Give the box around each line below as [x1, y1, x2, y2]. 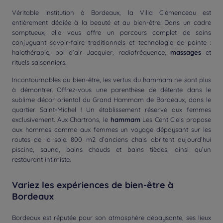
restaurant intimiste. [12, 155, 71, 163]
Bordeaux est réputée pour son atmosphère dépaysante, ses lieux [12, 214, 211, 222]
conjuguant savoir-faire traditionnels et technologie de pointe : [12, 38, 211, 46]
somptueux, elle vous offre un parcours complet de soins [12, 28, 211, 36]
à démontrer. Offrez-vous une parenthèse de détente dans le [12, 86, 211, 94]
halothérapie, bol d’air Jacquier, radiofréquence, [12, 48, 171, 56]
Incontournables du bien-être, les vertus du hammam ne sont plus [12, 76, 211, 84]
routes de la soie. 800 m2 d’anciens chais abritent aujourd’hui [12, 135, 211, 143]
